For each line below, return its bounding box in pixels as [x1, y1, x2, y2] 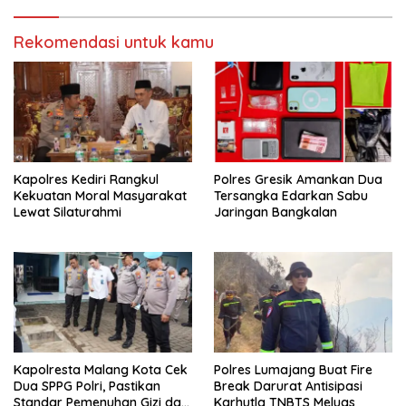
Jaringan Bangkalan [214, 203, 337, 220]
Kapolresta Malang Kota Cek [14, 361, 188, 378]
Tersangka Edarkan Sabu [214, 187, 368, 204]
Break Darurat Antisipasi [214, 377, 362, 394]
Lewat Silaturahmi [14, 203, 121, 220]
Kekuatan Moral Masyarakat [14, 187, 187, 204]
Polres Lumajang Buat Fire [214, 361, 372, 378]
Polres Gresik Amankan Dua [214, 170, 382, 188]
